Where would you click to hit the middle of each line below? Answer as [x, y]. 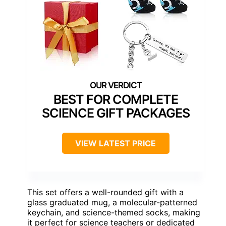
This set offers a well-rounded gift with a [105, 192]
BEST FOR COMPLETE [116, 100]
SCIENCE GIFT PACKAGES [116, 113]
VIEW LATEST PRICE [116, 144]
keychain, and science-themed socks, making [114, 213]
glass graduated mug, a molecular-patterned [112, 203]
